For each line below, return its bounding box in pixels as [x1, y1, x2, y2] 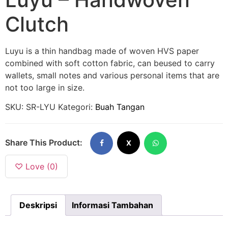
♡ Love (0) [15, 161, 58, 172]
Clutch [5, 11, 69, 37]
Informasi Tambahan [72, 199, 153, 210]
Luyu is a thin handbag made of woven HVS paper [5, 45, 199, 56]
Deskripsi [19, 199, 57, 210]
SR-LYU [26, 102, 55, 112]
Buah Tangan [95, 102, 145, 112]
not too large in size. [5, 82, 84, 93]
